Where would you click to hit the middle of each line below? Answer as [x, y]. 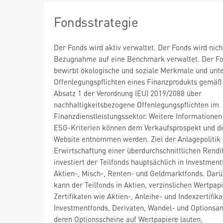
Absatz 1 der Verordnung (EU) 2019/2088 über [128, 93]
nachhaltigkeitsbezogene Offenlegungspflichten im [136, 104]
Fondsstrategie [96, 21]
